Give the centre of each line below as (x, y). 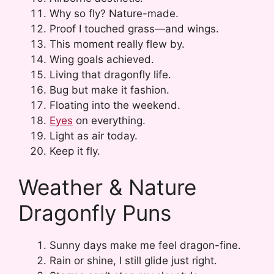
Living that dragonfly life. (110, 74)
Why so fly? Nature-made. (114, 13)
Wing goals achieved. (102, 59)
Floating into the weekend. (115, 105)
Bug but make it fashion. (109, 90)
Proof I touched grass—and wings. (134, 28)
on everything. (109, 120)
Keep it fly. (75, 151)
